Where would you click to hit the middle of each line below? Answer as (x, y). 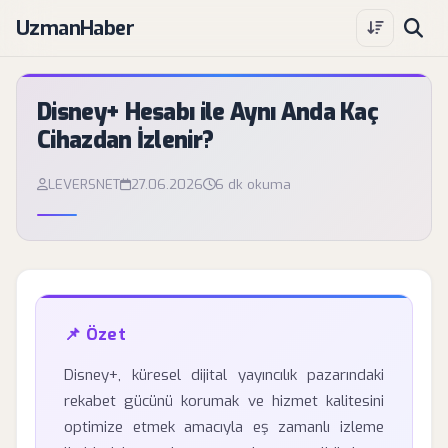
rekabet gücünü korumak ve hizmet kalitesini (224, 401)
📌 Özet (95, 334)
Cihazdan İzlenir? (125, 140)
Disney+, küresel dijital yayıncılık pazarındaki (224, 375)
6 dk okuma (253, 184)
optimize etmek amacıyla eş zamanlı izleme (224, 427)
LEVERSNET (84, 184)
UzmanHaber (75, 28)
